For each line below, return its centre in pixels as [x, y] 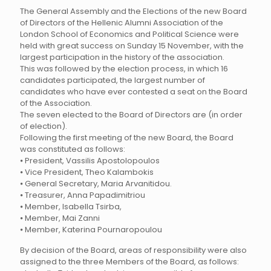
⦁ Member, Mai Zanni [60, 218]
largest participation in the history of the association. [122, 57]
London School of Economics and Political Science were [129, 34]
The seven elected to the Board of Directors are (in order [131, 115]
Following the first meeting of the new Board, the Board [127, 138]
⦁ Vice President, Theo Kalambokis [87, 172]
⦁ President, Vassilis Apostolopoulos [90, 161]
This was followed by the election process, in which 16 [124, 69]
